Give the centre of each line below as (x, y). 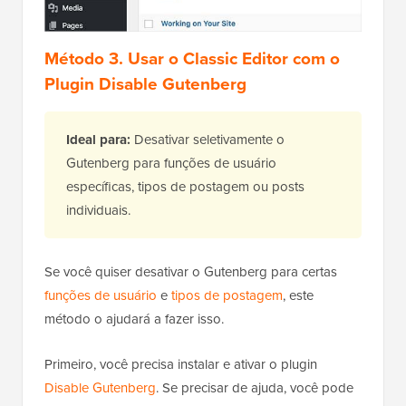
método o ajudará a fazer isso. (134, 319)
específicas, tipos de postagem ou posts (185, 187)
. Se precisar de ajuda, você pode (255, 388)
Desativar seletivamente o (208, 140)
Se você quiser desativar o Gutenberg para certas (191, 272)
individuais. (98, 211)
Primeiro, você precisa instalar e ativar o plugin (181, 365)
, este (298, 296)
